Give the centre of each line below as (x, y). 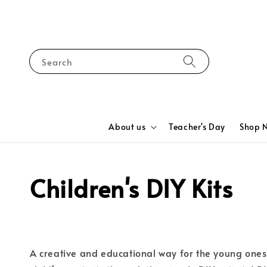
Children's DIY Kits (131, 188)
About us (127, 126)
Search (57, 62)
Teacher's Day (197, 126)
